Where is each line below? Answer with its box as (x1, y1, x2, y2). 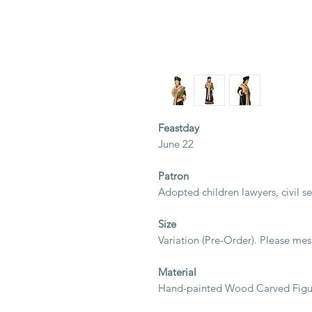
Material (158, 265, 196, 279)
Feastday (158, 121, 199, 134)
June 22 (158, 137, 194, 150)
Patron (158, 169, 189, 182)
